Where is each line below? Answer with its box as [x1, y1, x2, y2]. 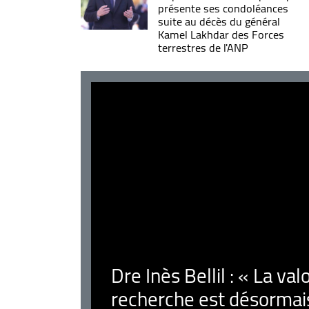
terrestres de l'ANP [157, 37, 248, 58]
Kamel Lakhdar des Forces [157, 23, 284, 45]
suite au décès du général [157, 10, 280, 32]
